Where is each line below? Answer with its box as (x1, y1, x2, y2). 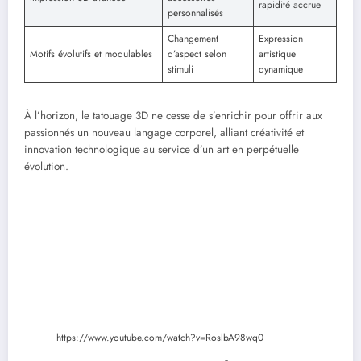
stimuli (168, 62, 193, 77)
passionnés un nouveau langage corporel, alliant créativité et (24, 125, 304, 141)
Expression (259, 31, 303, 47)
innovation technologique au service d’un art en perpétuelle (24, 142, 299, 158)
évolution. (24, 159, 68, 175)
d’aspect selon (168, 47, 226, 62)
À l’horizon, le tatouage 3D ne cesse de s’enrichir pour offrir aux (24, 108, 322, 124)
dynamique (259, 62, 303, 77)
